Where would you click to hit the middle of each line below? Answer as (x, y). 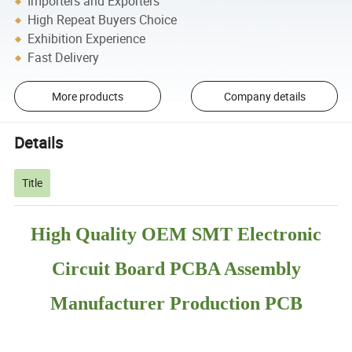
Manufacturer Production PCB (176, 304)
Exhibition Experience (87, 39)
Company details (264, 97)
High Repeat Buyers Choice (103, 20)
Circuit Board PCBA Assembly (176, 269)
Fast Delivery (64, 58)
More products (87, 97)
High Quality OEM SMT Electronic (176, 235)
